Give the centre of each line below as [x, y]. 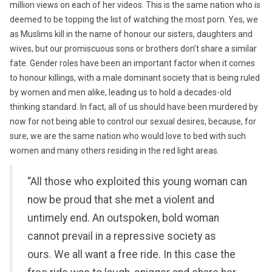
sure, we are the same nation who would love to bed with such [128, 136]
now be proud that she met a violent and [121, 200]
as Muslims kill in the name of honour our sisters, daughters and [131, 34]
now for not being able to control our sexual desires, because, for [133, 121]
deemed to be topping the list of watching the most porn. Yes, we [134, 19]
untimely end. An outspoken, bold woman [123, 218]
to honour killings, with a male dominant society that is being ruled [135, 78]
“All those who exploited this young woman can [137, 182]
